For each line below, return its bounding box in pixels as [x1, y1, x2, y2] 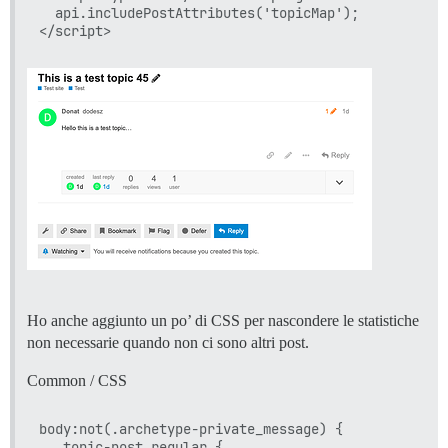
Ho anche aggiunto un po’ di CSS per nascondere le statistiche [27, 311, 419, 329]
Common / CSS [27, 371, 127, 389]
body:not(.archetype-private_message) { [39, 419, 343, 438]
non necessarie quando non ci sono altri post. [27, 333, 309, 351]
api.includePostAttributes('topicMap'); [39, 3, 359, 22]
